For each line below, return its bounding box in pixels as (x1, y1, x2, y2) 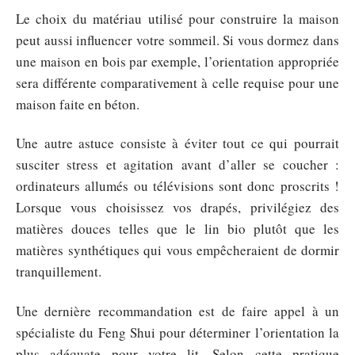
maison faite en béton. (16, 94, 139, 113)
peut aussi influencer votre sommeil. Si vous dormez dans (16, 30, 339, 49)
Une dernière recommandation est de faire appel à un (16, 301, 339, 320)
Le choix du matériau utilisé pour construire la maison (16, 9, 339, 28)
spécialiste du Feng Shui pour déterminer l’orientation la (16, 323, 339, 342)
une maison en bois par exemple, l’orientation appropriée (16, 52, 339, 71)
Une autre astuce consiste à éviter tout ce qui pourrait (16, 134, 339, 152)
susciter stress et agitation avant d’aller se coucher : (16, 155, 339, 174)
